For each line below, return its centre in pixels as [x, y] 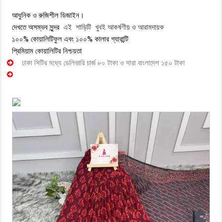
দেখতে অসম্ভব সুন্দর [38, 28]
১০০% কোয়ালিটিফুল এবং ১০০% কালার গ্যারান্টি [70, 39]
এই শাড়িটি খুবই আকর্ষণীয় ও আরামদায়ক [114, 27]
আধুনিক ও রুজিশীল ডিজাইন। [48, 16]
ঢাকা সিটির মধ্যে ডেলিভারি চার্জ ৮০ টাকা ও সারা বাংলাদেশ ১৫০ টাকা [103, 63]
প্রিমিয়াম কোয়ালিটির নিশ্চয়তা [47, 51]
